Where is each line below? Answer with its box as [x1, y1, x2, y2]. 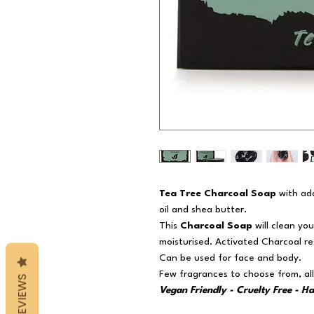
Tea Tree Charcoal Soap [159, 189, 276, 199]
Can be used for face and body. [159, 253, 304, 264]
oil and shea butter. [159, 205, 247, 215]
